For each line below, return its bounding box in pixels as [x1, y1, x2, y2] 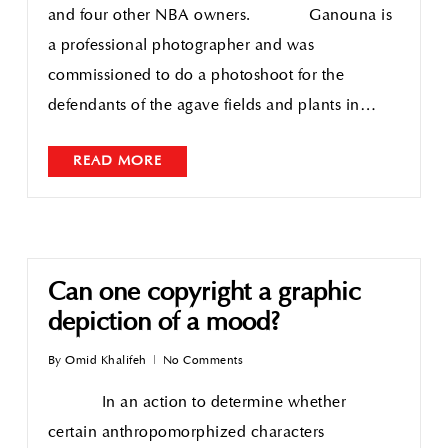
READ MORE [72, 154, 162, 169]
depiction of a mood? [47, 310, 280, 337]
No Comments [162, 355, 244, 367]
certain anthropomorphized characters [47, 425, 325, 441]
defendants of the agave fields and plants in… [47, 98, 377, 114]
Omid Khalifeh [65, 355, 147, 367]
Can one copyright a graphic [47, 280, 361, 307]
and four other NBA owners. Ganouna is [47, 8, 393, 24]
